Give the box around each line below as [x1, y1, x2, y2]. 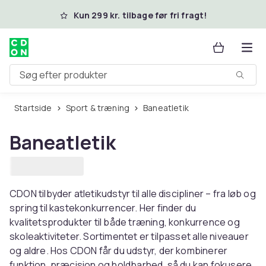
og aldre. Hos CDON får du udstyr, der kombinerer [9, 244, 228, 257]
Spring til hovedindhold [24, 7, 135, 20]
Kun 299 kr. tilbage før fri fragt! [73, 9, 207, 21]
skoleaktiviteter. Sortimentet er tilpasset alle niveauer [9, 230, 249, 243]
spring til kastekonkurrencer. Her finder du [9, 201, 197, 214]
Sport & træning [70, 102, 130, 113]
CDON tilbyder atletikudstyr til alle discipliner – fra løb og [9, 187, 256, 200]
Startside [19, 102, 52, 113]
